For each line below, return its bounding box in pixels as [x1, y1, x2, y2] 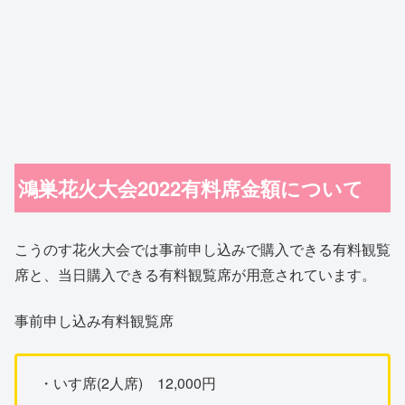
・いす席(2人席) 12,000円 [39, 372, 216, 394]
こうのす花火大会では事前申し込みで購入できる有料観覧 [14, 239, 391, 260]
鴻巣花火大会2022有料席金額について [18, 173, 364, 202]
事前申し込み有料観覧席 [14, 309, 174, 331]
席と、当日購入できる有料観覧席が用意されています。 [14, 264, 376, 286]
